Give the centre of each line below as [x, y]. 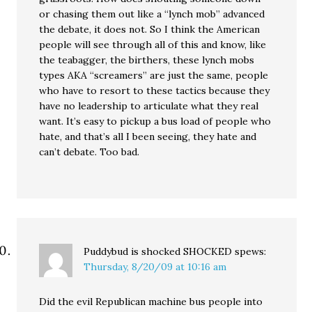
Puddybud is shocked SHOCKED [158, 251]
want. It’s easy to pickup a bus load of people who [155, 121]
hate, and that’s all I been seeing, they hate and [148, 136]
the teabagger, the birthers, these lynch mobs [147, 60]
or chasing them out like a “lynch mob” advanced [152, 14]
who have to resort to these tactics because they [155, 91]
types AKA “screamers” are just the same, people [154, 75]
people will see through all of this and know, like [153, 45]
